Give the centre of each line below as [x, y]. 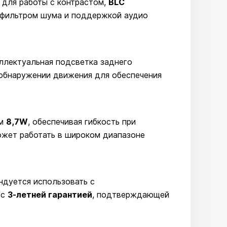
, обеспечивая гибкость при [82, 122]
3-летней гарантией [50, 195]
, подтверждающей [131, 195]
